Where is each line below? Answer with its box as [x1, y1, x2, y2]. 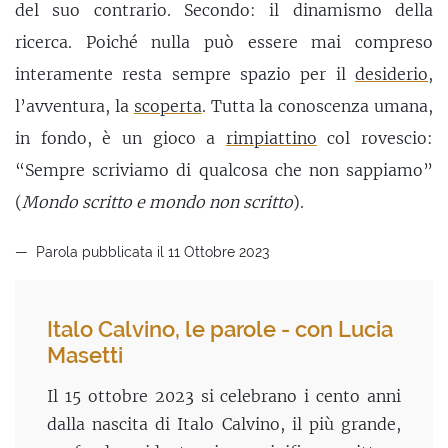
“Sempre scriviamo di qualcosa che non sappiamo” [15, 160, 433, 180]
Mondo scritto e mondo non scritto [22, 192, 293, 212]
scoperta [133, 96, 202, 116]
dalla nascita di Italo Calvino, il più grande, [47, 413, 401, 434]
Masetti [47, 341, 123, 368]
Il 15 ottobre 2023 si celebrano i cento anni [47, 385, 401, 406]
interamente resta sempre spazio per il [15, 64, 355, 84]
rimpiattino [225, 128, 317, 148]
